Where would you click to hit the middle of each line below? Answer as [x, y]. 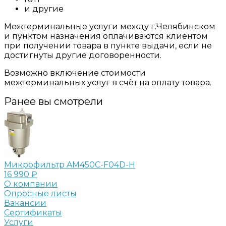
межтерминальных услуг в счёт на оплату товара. [108, 82]
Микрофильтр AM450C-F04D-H [70, 164]
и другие [44, 9]
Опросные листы [40, 193]
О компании [31, 184]
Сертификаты [33, 212]
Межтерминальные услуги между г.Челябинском [110, 26]
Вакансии [25, 203]
